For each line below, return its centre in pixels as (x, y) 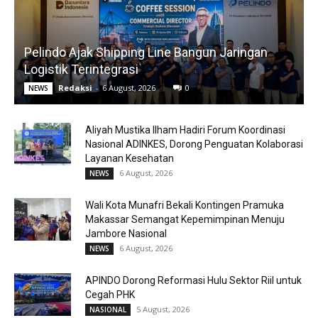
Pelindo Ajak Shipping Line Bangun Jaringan (146, 53)
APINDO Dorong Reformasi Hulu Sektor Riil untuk (193, 281)
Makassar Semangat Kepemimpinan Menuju (185, 220)
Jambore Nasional (126, 234)
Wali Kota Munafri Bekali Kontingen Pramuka (185, 205)
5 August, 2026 (163, 309)
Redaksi (75, 88)
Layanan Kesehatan (130, 159)
